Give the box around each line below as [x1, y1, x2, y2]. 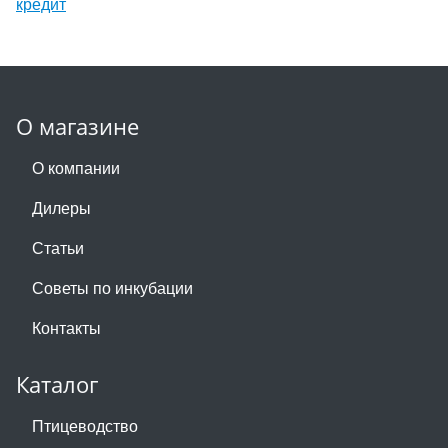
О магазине [16, 111, 139, 141]
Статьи [32, 235, 84, 259]
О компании [32, 155, 120, 179]
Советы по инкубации [32, 275, 193, 299]
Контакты [32, 315, 101, 339]
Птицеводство [32, 413, 138, 437]
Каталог [16, 369, 98, 399]
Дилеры [32, 195, 91, 219]
